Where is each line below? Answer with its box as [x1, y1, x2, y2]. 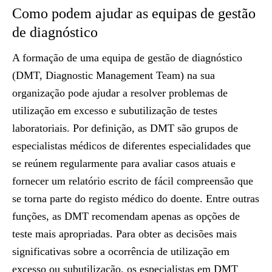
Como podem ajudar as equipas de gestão [12, 5, 256, 21]
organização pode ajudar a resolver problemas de [12, 87, 228, 99]
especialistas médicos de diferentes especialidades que [12, 140, 251, 152]
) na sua [180, 69, 215, 81]
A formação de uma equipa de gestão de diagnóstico [12, 52, 242, 64]
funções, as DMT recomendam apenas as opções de [12, 210, 240, 222]
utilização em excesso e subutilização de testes [12, 104, 217, 117]
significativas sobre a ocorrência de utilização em [12, 245, 229, 257]
